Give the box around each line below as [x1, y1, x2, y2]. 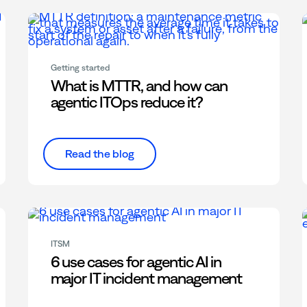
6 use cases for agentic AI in [50, 252, 222, 271]
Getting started [50, 63, 110, 73]
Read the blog [64, 147, 134, 160]
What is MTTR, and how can [50, 77, 228, 95]
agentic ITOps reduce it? [50, 93, 203, 111]
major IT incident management [50, 269, 243, 287]
